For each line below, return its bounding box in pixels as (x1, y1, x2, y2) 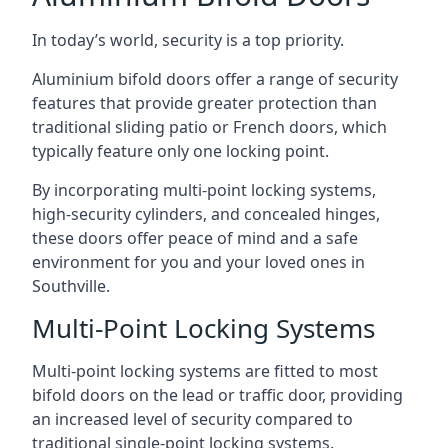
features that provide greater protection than (32, 92, 377, 114)
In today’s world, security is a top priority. (32, 29, 344, 51)
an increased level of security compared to (32, 408, 353, 430)
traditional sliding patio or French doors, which (32, 116, 387, 138)
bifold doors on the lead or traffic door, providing (32, 384, 403, 406)
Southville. (32, 275, 110, 297)
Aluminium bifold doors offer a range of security (32, 68, 398, 90)
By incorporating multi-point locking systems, (32, 179, 376, 201)
